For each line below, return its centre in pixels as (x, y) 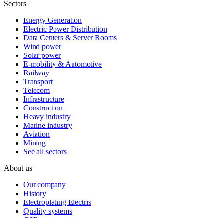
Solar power (42, 55)
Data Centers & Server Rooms (70, 38)
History (35, 193)
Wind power (42, 46)
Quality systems (48, 211)
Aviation (36, 134)
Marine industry (48, 125)
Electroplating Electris (57, 202)
